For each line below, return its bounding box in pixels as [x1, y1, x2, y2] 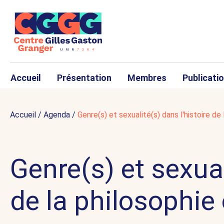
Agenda [43, 110, 70, 120]
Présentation [57, 72, 111, 83]
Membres [127, 72, 166, 83]
